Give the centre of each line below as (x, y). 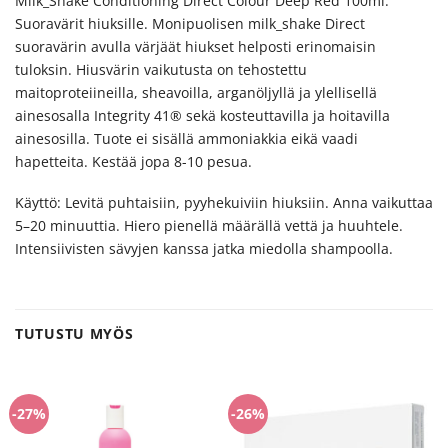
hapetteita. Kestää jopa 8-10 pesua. (133, 161)
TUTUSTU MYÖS (74, 333)
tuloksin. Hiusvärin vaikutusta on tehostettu (161, 69)
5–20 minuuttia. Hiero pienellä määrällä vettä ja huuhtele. (209, 226)
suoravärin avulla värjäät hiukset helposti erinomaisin (195, 46)
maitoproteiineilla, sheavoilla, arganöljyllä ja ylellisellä (196, 92)
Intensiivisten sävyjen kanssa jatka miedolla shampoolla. (204, 249)
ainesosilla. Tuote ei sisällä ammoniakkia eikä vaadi (186, 138)
